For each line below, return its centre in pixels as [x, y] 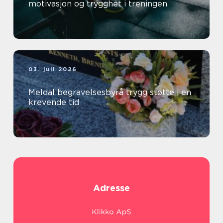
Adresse [111, 188]
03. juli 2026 [53, 69]
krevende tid [54, 102]
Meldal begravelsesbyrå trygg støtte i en [77, 92]
